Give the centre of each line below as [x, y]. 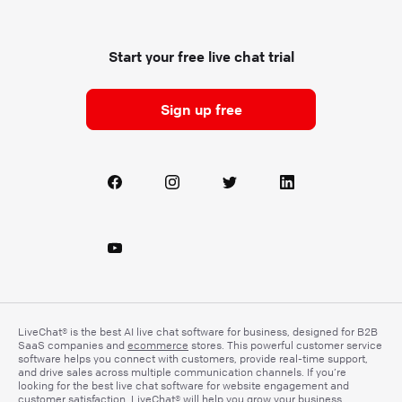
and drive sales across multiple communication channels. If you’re [182, 372]
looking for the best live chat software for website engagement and [184, 386]
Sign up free [201, 110]
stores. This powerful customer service [285, 345]
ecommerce [158, 345]
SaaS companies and [73, 345]
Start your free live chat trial [201, 57]
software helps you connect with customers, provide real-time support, [193, 359]
